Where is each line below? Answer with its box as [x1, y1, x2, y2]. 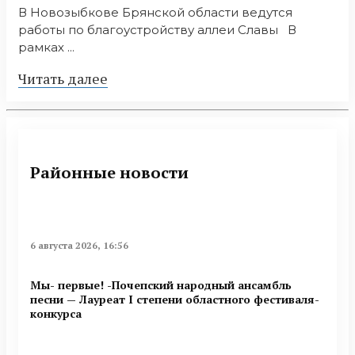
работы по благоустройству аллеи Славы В [18, 22, 296, 38]
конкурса [30, 305, 82, 321]
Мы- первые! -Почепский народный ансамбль [30, 277, 292, 292]
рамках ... [18, 40, 74, 55]
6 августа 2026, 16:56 [30, 239, 128, 252]
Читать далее [18, 69, 108, 89]
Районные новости [30, 161, 189, 183]
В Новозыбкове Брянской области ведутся [18, 5, 292, 21]
